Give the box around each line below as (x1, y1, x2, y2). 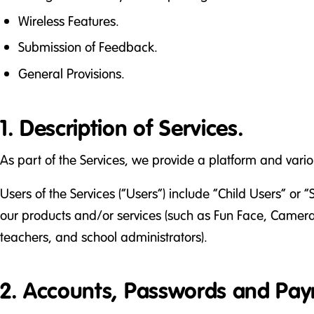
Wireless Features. (18, 11, 119, 30)
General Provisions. (18, 64, 125, 83)
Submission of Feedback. (18, 38, 158, 57)
